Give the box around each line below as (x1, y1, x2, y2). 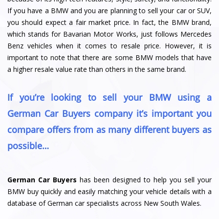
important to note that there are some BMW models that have (7, 53, 212, 63)
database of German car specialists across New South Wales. (7, 198, 201, 208)
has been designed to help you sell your (77, 175, 212, 185)
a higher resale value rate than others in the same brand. (7, 65, 186, 74)
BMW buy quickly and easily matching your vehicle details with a (7, 187, 212, 197)
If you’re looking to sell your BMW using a (7, 90, 212, 103)
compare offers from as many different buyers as (7, 123, 212, 135)
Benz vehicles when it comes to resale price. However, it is (7, 41, 212, 51)
